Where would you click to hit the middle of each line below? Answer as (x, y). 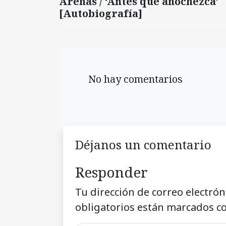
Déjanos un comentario (143, 144)
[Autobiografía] (101, 13)
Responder (111, 172)
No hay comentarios (133, 79)
